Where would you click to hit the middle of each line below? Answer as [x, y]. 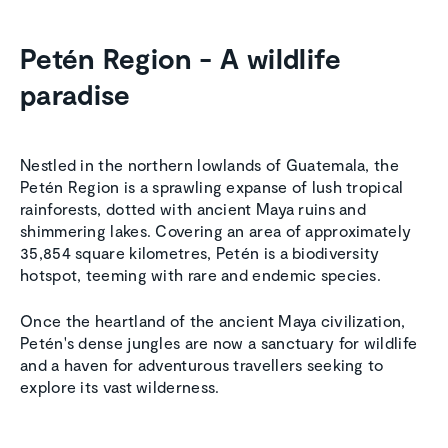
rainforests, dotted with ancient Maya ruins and [193, 209]
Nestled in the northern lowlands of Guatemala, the [209, 165]
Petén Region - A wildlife [181, 58]
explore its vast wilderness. [120, 387]
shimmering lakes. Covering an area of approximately [216, 231]
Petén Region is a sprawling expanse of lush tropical [212, 187]
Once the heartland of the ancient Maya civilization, [213, 321]
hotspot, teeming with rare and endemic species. [201, 275]
